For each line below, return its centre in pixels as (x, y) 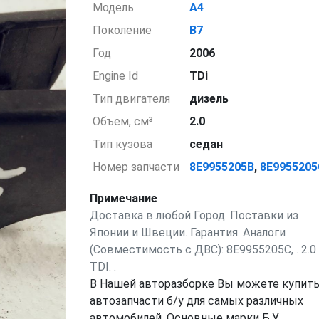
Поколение (122, 30)
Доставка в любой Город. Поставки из (194, 215)
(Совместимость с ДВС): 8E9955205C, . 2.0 (203, 250)
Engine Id (116, 76)
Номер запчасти (136, 167)
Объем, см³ (123, 121)
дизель (209, 99)
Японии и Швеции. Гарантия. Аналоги (187, 232)
